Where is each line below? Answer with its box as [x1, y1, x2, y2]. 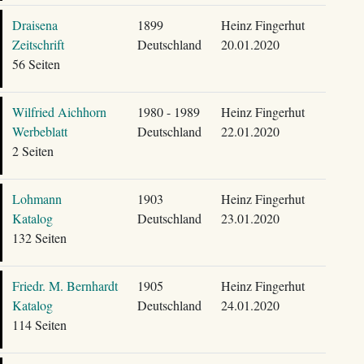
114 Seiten [11, 316, 67, 333]
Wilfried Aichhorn [11, 103, 106, 120]
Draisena [11, 16, 58, 33]
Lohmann [11, 190, 62, 207]
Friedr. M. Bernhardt [11, 277, 118, 294]
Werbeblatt [11, 123, 67, 140]
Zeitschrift [11, 36, 64, 53]
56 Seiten [11, 55, 60, 72]
